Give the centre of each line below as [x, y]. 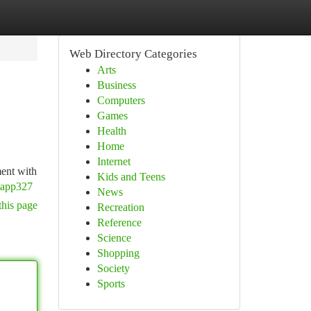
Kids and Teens [131, 177]
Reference [119, 222]
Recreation [120, 207]
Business [116, 85]
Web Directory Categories [133, 54]
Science [114, 238]
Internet [114, 161]
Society [113, 268]
